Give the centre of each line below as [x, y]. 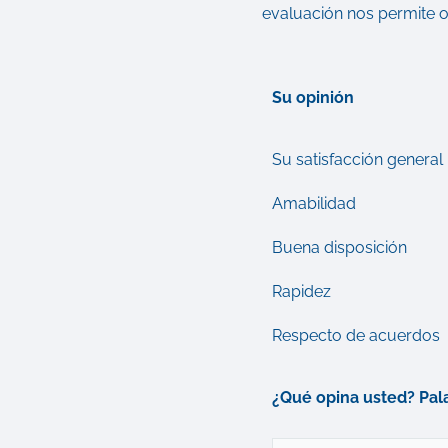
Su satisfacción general [357, 159]
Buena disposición [339, 247]
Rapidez [301, 291]
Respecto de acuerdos [356, 335]
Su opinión [313, 97]
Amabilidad [314, 203]
